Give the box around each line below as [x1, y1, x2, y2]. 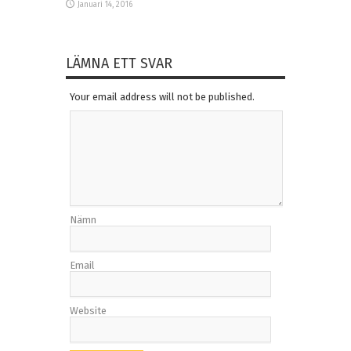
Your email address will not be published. [70, 90, 255, 103]
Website [70, 304, 107, 317]
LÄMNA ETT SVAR [66, 54, 172, 72]
